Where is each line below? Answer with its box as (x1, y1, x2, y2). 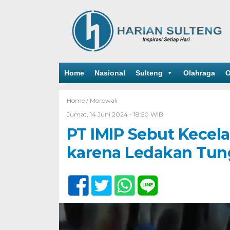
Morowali (89, 97, 118, 104)
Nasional (94, 69, 125, 77)
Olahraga (183, 69, 215, 77)
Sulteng (135, 69, 163, 77)
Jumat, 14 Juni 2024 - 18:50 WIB (66, 110, 163, 118)
